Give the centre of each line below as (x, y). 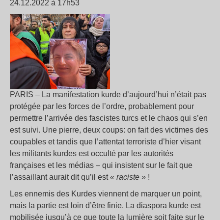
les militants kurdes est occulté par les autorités (92, 153)
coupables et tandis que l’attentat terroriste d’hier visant (105, 142)
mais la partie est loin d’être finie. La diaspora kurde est (105, 206)
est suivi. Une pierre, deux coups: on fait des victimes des (109, 130)
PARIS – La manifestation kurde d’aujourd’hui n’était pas (108, 95)
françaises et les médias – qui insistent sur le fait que (101, 165)
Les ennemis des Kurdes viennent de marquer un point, (106, 194)
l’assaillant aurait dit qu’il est (60, 177)
